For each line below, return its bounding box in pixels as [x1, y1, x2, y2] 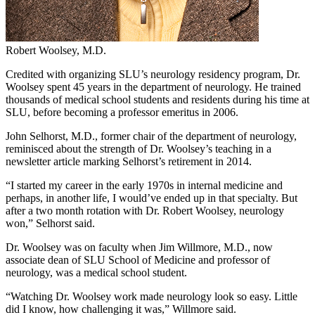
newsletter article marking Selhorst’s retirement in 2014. [6, 155, 252, 168]
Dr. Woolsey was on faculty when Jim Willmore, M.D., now [6, 241, 273, 254]
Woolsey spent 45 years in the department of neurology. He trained [6, 81, 301, 94]
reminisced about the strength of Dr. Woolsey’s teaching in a [6, 143, 271, 155]
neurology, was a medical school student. [6, 266, 187, 279]
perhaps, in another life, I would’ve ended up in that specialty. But [6, 192, 297, 205]
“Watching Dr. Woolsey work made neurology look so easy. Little [6, 290, 297, 303]
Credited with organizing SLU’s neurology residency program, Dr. [6, 68, 300, 81]
